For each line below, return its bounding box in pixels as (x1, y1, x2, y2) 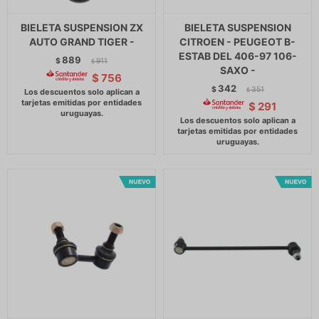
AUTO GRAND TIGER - (28, 36, 135, 48)
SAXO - (219, 64, 256, 76)
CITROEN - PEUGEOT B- (179, 36, 296, 48)
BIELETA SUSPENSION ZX (20, 21, 143, 33)
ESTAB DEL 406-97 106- (178, 50, 297, 62)
